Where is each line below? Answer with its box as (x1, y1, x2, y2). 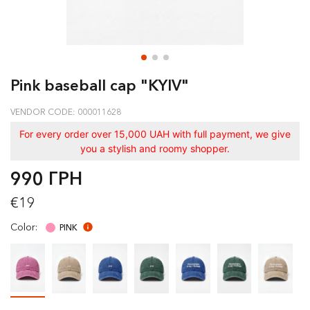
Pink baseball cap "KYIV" (10, 76, 189, 95)
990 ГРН (10, 167, 82, 190)
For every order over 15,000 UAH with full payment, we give (19, 128, 291, 140)
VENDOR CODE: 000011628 (10, 107, 121, 117)
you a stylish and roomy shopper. (80, 143, 230, 154)
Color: (10, 221, 37, 233)
